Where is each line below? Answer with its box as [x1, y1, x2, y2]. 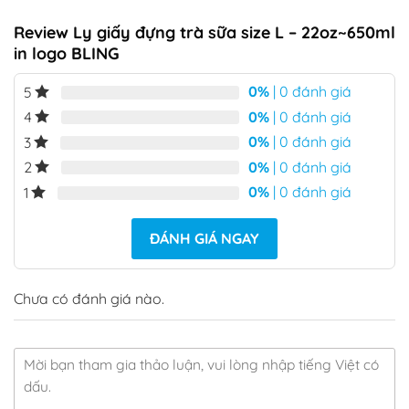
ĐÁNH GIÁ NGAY [150, 228, 259, 247]
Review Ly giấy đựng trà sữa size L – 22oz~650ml [14, 22, 395, 44]
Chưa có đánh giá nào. [14, 288, 164, 308]
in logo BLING [14, 43, 120, 65]
